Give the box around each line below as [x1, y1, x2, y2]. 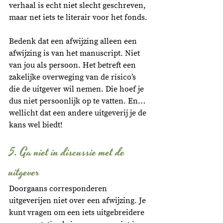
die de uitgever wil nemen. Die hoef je [9, 84, 146, 94]
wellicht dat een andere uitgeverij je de [9, 108, 148, 118]
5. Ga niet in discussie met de [9, 143, 127, 161]
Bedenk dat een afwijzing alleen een [9, 36, 139, 46]
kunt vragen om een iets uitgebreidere [9, 207, 146, 218]
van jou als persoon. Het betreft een [9, 60, 138, 70]
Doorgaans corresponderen [9, 183, 109, 194]
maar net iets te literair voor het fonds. [9, 12, 149, 22]
